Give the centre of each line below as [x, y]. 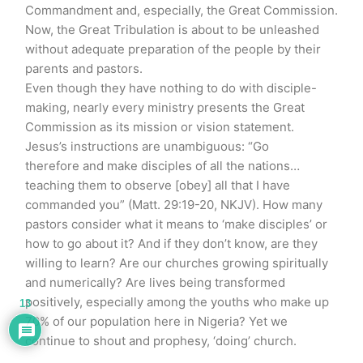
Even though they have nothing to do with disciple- [171, 88]
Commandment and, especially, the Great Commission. [181, 10]
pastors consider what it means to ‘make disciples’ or [176, 224]
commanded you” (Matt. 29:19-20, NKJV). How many [174, 204]
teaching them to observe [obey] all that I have [158, 185]
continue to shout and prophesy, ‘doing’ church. [161, 340]
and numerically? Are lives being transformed [155, 282]
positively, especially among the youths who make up [177, 301]
